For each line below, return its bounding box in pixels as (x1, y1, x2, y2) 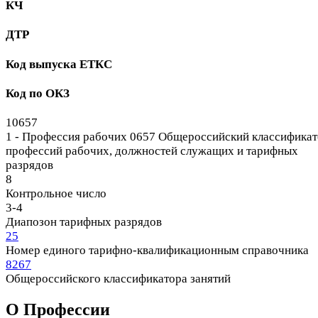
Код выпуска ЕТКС (6, 57, 112, 71)
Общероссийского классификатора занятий (6, 272, 231, 286)
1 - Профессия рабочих (6, 130, 130, 144)
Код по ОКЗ (6, 86, 70, 100)
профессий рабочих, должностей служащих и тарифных (6, 144, 298, 158)
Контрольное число (6, 187, 106, 201)
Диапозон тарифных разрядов (6, 215, 162, 229)
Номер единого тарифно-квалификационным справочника (6, 243, 309, 258)
